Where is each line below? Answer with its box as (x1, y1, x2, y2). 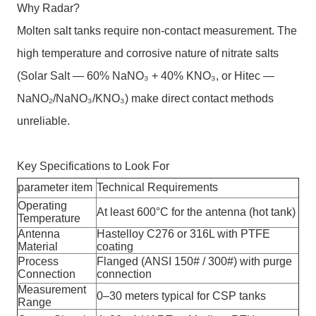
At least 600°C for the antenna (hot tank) (97, 206, 296, 218)
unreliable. (17, 115, 70, 127)
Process (18, 255, 59, 267)
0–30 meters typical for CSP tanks (97, 290, 266, 302)
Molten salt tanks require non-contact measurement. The (17, 25, 297, 37)
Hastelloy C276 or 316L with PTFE (97, 228, 270, 240)
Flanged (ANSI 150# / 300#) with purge (97, 255, 292, 267)
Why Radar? (17, 2, 80, 14)
